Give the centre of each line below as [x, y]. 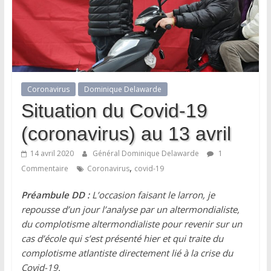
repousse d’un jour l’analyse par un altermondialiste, [130, 209]
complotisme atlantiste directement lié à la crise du [127, 253]
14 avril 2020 [52, 153]
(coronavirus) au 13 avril [126, 133]
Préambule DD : [56, 194]
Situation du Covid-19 [114, 110]
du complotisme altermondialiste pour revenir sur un [131, 224]
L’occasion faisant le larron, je [153, 194]
